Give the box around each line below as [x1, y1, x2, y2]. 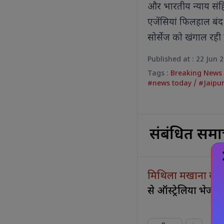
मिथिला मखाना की [147, 170, 222, 183]
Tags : [147, 69, 171, 79]
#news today [147, 79, 194, 89]
